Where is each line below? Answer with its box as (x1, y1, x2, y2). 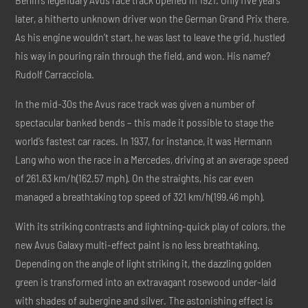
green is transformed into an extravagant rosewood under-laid (15, 275, 277, 289)
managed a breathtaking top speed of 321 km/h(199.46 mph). (15, 190, 265, 203)
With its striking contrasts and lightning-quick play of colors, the (15, 219, 286, 233)
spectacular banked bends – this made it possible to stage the (15, 115, 274, 129)
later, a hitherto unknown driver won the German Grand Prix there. (15, 12, 290, 25)
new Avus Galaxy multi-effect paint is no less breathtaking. (15, 238, 261, 252)
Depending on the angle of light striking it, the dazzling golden (15, 256, 272, 270)
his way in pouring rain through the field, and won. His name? (15, 49, 271, 63)
